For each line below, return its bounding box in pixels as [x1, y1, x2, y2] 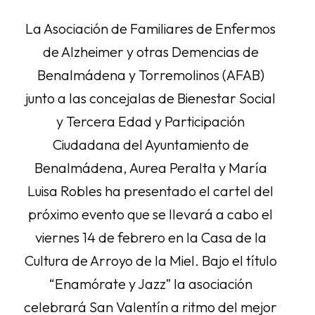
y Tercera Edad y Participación [56, 112, 245, 130]
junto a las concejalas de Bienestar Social [25, 89, 276, 107]
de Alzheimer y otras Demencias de [42, 43, 259, 60]
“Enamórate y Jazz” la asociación [49, 275, 252, 292]
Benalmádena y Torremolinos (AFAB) [37, 66, 264, 84]
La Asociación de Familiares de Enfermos [25, 20, 276, 37]
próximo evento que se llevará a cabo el [28, 205, 274, 223]
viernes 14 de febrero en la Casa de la [34, 229, 266, 246]
